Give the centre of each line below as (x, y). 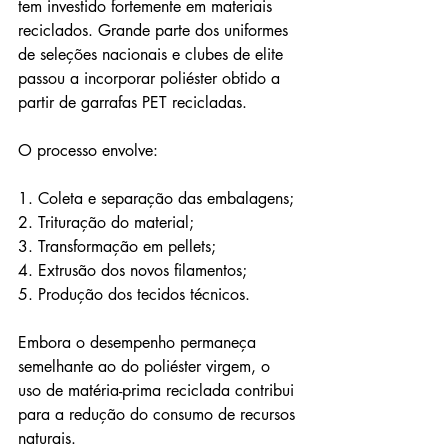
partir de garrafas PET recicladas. (132, 102)
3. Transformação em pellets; (117, 246)
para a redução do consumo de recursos (159, 414)
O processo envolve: (88, 150)
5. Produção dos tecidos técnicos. (134, 294)
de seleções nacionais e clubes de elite (153, 54)
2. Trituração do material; (106, 222)
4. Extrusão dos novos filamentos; (132, 270)
